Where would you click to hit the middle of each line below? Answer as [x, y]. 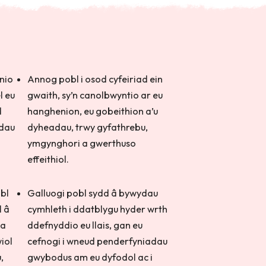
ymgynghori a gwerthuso [82, 143]
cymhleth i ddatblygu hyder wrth [98, 209]
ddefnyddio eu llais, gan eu [85, 225]
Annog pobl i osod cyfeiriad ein [95, 79]
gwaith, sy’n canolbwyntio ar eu [95, 95]
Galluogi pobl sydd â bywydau [93, 193]
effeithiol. [49, 159]
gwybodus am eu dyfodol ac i [90, 257]
